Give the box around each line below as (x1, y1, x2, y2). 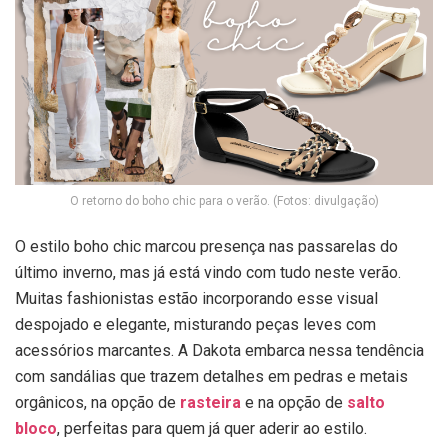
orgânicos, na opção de (15, 393, 180, 413)
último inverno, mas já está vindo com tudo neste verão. (15, 263, 401, 283)
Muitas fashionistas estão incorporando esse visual (15, 289, 378, 309)
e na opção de (241, 393, 347, 413)
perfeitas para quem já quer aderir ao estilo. (60, 419, 371, 439)
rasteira (180, 393, 241, 413)
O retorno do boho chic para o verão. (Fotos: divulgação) (69, 194, 379, 209)
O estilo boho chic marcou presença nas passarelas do (15, 237, 398, 257)
